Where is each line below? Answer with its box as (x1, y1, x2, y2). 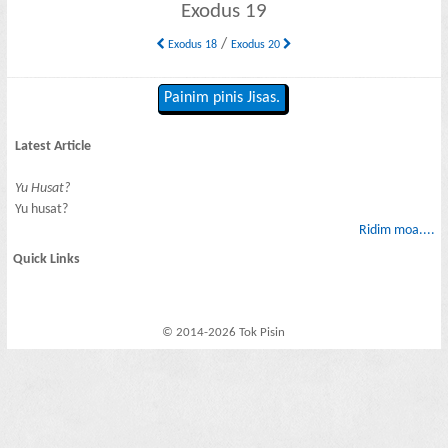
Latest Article (15, 138, 92, 154)
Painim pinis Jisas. (164, 90, 281, 107)
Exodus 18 (164, 38, 217, 51)
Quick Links (13, 252, 81, 268)
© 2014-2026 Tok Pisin (162, 326, 286, 340)
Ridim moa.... (358, 222, 435, 238)
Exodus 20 (230, 38, 283, 51)
